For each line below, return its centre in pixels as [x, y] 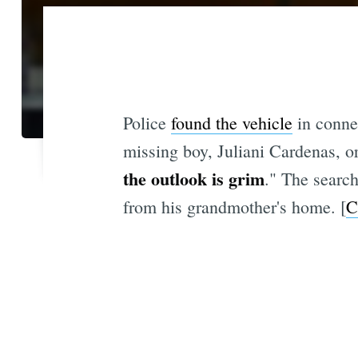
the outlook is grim [193, 179]
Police [147, 123]
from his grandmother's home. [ [234, 207]
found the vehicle [231, 123]
